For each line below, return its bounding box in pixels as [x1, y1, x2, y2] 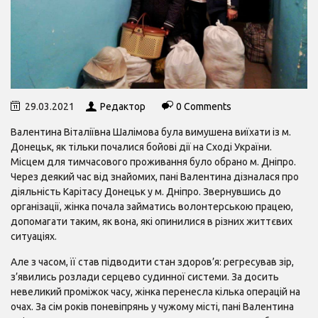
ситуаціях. [11, 230, 57, 242]
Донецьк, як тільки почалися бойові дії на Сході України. [11, 141, 272, 153]
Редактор [100, 100, 146, 112]
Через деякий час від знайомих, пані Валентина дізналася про [11, 170, 299, 182]
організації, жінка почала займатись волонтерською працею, [11, 200, 293, 212]
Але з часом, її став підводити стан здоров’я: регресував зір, [11, 256, 294, 268]
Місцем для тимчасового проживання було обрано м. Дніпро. [11, 155, 296, 168]
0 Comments [176, 100, 231, 112]
